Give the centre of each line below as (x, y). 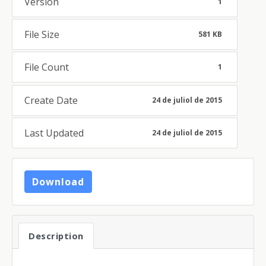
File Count (47, 67)
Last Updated (54, 133)
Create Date (51, 100)
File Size (42, 35)
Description (56, 235)
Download (58, 181)
